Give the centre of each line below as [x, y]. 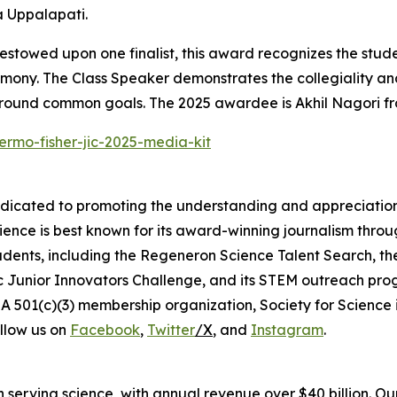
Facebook [105, 330]
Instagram [287, 330]
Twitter [171, 330]
